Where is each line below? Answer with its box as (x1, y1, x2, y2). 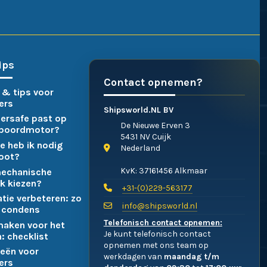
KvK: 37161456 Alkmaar (120, 165, 207, 176)
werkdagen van (103, 252, 164, 262)
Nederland (120, 142, 160, 153)
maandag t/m (163, 252, 219, 262)
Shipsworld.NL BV (103, 104, 173, 115)
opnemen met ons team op (103, 240, 209, 251)
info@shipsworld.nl (122, 200, 197, 211)
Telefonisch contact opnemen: (103, 218, 222, 228)
